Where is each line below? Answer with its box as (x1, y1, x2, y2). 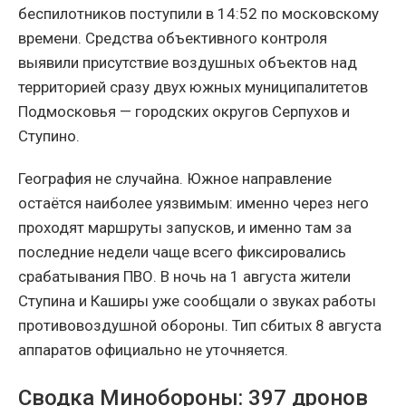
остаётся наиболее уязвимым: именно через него (18, 194, 369, 213)
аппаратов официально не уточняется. (18, 341, 288, 360)
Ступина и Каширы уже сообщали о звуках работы (18, 292, 376, 311)
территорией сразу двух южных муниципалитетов (18, 78, 368, 97)
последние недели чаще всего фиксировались (18, 243, 346, 262)
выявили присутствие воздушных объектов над (18, 53, 357, 72)
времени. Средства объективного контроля (18, 29, 327, 48)
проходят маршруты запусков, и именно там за (18, 218, 352, 237)
